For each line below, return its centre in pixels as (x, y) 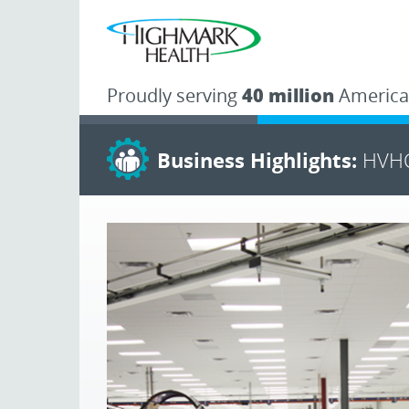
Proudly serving (174, 95)
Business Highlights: (260, 160)
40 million (288, 95)
